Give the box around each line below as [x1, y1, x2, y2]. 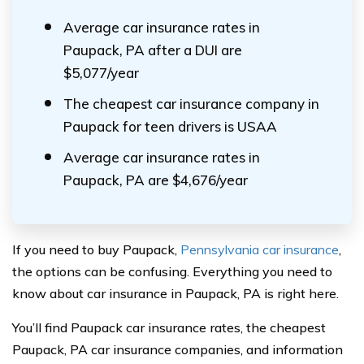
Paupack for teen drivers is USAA [63, 118, 277, 135]
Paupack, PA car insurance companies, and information [12, 341, 343, 357]
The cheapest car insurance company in [63, 95, 319, 112]
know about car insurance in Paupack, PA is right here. [12, 285, 339, 301]
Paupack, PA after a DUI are [63, 41, 242, 58]
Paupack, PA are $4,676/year [63, 171, 248, 188]
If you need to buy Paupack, [12, 241, 180, 258]
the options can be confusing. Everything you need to [12, 263, 332, 279]
